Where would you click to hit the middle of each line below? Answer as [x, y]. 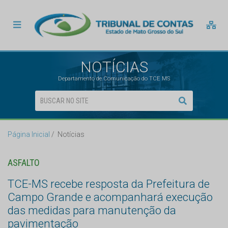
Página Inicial [29, 135]
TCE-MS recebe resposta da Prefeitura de [109, 184]
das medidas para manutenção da [92, 210]
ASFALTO [24, 163]
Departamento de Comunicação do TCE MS [114, 79]
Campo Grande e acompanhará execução [110, 197]
